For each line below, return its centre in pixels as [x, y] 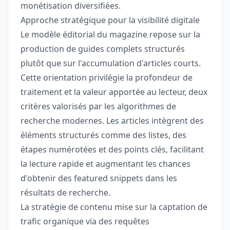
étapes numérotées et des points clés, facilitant [112, 150]
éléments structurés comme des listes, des [103, 135]
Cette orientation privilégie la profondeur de [107, 78]
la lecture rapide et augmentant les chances [106, 164]
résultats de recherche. [65, 193]
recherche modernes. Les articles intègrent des [112, 121]
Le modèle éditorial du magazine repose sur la [110, 35]
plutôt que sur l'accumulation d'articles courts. [111, 63]
